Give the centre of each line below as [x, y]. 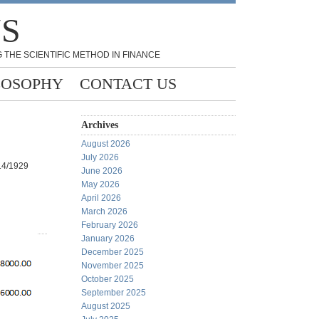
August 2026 [106, 144]
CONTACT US [128, 84]
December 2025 [113, 252]
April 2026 [101, 198]
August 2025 [106, 306]
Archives [100, 125]
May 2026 [100, 184]
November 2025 [113, 266]
